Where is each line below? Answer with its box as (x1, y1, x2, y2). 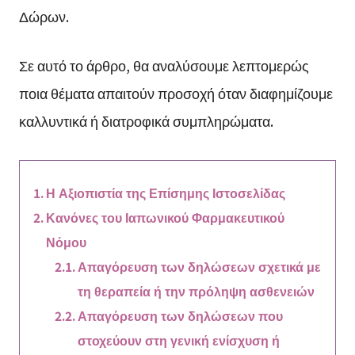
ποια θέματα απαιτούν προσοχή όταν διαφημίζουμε (18, 82, 333, 103)
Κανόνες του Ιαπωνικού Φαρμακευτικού (45, 208, 284, 226)
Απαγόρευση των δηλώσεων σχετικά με (78, 257, 322, 275)
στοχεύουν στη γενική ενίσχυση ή (78, 330, 281, 349)
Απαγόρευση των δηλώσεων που (78, 306, 284, 324)
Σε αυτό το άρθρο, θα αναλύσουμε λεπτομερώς (18, 54, 309, 75)
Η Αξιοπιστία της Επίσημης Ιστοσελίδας (45, 183, 285, 201)
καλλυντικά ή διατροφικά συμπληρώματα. (18, 109, 273, 131)
